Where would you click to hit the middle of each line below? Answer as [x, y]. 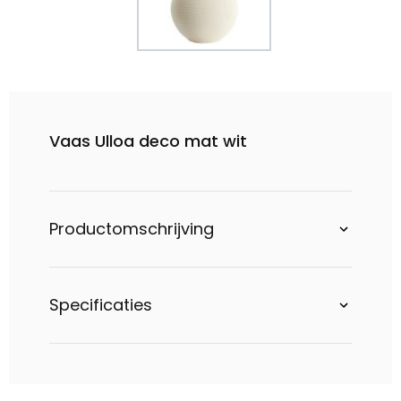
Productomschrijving [132, 229]
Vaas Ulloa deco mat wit [148, 141]
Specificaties [101, 305]
